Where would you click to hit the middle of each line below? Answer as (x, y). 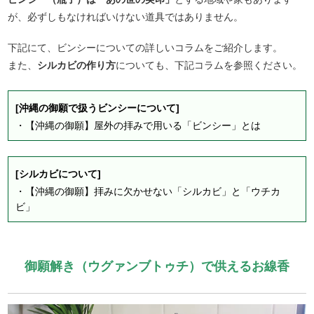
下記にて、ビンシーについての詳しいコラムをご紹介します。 (145, 47)
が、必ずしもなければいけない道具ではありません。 (126, 16)
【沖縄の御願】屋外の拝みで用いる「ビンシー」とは (143, 125)
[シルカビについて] (59, 173)
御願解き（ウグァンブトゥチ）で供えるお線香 (157, 266)
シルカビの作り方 (77, 65)
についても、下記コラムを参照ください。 (209, 65)
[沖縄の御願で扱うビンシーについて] (98, 108)
